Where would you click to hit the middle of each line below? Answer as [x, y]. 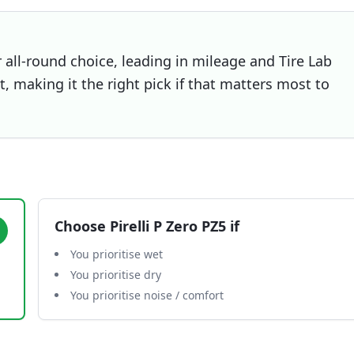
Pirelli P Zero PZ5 [168, 226]
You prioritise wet [117, 254]
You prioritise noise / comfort [147, 295]
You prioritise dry [116, 275]
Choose [82, 226]
